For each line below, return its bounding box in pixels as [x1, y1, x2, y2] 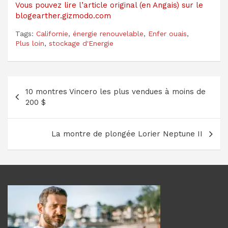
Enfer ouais [148, 30, 187, 38]
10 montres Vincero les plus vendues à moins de [25, 87, 206, 97]
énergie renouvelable [73, 30, 144, 38]
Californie [36, 30, 68, 38]
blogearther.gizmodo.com [15, 11, 111, 21]
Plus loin [15, 39, 44, 48]
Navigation [7, 75, 77, 93]
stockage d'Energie [49, 39, 113, 48]
